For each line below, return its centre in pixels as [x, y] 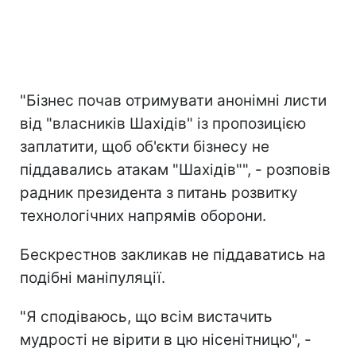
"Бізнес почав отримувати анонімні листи [173, 100]
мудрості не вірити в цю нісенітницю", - [166, 339]
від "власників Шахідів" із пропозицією [163, 123]
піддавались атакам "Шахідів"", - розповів [175, 169]
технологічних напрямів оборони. [143, 215]
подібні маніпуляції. [93, 277]
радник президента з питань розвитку [159, 192]
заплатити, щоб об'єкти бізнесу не [145, 146]
